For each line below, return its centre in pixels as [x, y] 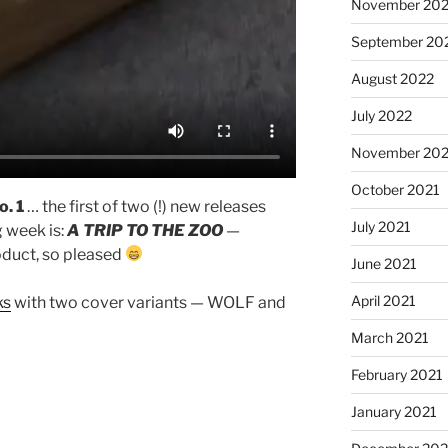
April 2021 [383, 300]
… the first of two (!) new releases [146, 206]
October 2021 [395, 189]
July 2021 [380, 226]
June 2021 [383, 263]
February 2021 [396, 374]
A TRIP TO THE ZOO [145, 230]
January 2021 [393, 411]
